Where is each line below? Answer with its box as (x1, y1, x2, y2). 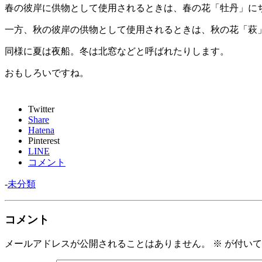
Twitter (28, 104, 54, 114)
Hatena (28, 125, 54, 135)
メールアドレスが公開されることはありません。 (5, 239, 211, 249)
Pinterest (28, 135, 60, 146)
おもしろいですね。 (5, 67, 89, 78)
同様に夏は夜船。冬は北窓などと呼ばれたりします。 (5, 46, 229, 56)
